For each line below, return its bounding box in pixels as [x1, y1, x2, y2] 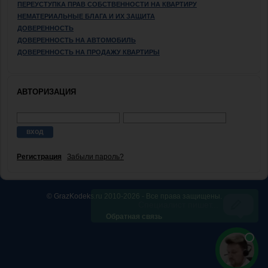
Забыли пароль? [67, 152, 124, 161]
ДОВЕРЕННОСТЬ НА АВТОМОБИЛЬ [17, 36, 136, 44]
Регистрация [17, 152, 62, 161]
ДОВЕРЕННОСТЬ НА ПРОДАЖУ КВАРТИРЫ [17, 48, 160, 56]
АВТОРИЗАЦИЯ [17, 87, 76, 96]
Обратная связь [106, 212, 162, 221]
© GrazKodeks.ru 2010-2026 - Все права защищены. [46, 191, 222, 200]
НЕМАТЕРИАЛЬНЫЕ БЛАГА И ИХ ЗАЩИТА [17, 12, 155, 20]
